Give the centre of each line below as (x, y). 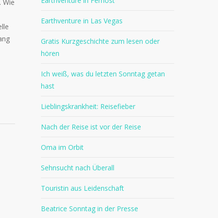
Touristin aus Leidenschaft (83, 188)
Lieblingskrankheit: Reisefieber (88, 106)
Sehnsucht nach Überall (78, 168)
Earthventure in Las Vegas (82, 21)
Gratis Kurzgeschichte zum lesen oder (100, 41)
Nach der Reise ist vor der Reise (91, 127)
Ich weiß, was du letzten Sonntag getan (103, 74)
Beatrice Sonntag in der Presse (90, 209)
